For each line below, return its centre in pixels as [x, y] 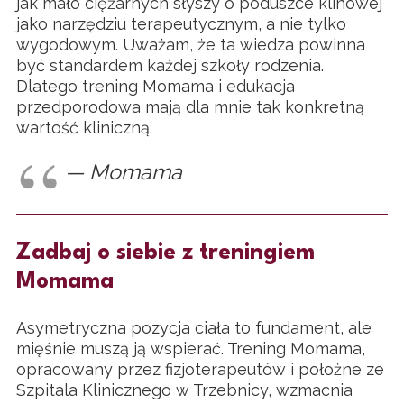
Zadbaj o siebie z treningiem [165, 252]
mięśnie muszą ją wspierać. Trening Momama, [191, 349]
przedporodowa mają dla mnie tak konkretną [190, 106]
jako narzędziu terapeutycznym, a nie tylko [181, 23]
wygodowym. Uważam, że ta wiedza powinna [191, 44]
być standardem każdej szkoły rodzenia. [170, 65]
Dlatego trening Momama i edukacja [156, 86]
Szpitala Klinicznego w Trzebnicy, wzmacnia [184, 390]
